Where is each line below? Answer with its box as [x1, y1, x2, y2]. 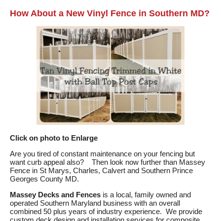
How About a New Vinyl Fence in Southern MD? [10, 8, 210, 19]
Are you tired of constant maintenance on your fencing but [10, 149, 195, 158]
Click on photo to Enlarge [10, 134, 98, 143]
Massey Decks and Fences [10, 190, 101, 199]
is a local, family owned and [101, 190, 191, 199]
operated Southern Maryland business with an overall [10, 199, 180, 208]
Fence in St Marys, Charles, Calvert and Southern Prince [10, 166, 193, 175]
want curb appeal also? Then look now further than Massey [10, 158, 205, 167]
